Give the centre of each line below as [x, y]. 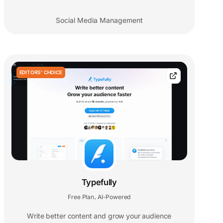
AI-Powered [114, 197]
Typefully [99, 182]
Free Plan [81, 197]
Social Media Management [99, 20]
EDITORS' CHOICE [41, 72]
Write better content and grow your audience [99, 216]
